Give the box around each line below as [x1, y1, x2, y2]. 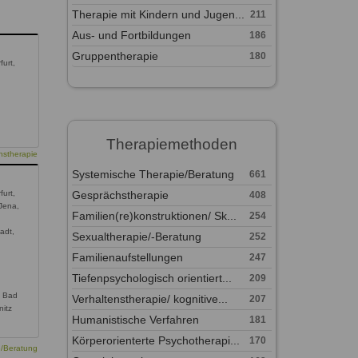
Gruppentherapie [71, 50, 158, 62]
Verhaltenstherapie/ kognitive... [71, 292, 228, 305]
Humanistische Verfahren [71, 313, 199, 326]
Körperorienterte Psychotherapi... [71, 334, 240, 347]
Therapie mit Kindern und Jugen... [71, 8, 245, 21]
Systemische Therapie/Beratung [71, 168, 234, 181]
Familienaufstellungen [71, 251, 183, 264]
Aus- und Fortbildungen [71, 29, 191, 42]
